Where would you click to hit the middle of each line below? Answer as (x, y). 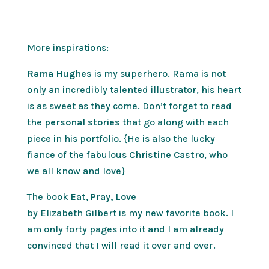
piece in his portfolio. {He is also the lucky (121, 139)
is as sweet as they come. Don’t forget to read (129, 106)
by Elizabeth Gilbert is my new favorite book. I (130, 213)
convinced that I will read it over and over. (121, 246)
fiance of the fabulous (78, 155)
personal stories (82, 122)
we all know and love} (76, 171)
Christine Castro (166, 155)
